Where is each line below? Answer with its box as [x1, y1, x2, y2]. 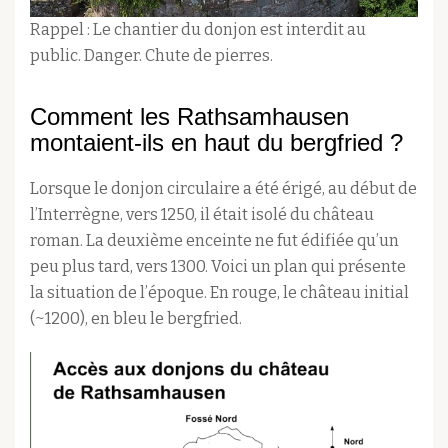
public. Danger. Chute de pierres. [30, 46, 273, 65]
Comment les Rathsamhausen [30, 103, 349, 130]
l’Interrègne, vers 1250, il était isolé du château [30, 205, 374, 224]
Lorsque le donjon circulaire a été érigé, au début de [30, 179, 417, 198]
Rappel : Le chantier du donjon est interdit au [30, 20, 366, 39]
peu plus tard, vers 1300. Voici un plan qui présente [30, 257, 406, 276]
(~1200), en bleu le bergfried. [30, 309, 242, 328]
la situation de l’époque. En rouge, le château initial [30, 283, 409, 302]
